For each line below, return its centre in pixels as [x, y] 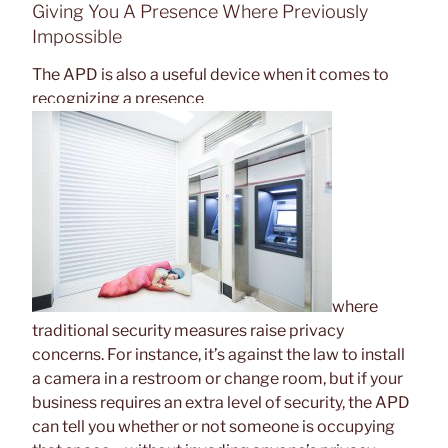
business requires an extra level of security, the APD [221, 402]
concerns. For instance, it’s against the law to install [218, 354]
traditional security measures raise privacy [188, 330]
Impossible [77, 37]
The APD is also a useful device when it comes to [210, 74]
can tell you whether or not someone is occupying [213, 426]
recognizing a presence [118, 98]
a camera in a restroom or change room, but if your [217, 378]
